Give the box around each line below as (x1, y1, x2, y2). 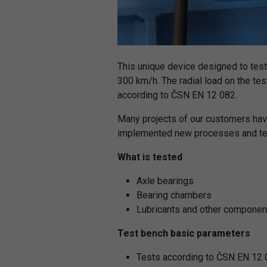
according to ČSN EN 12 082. (117, 89, 237, 101)
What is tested (117, 151, 182, 163)
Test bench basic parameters (117, 228, 250, 239)
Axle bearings (136, 175, 194, 187)
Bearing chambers (136, 190, 212, 201)
